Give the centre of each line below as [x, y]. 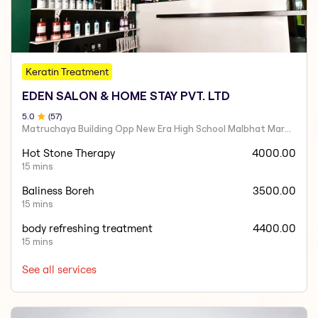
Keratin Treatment [67, 71]
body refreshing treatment [88, 228]
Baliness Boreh [59, 190]
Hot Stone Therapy [69, 153]
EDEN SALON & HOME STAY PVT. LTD [126, 95]
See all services [60, 269]
